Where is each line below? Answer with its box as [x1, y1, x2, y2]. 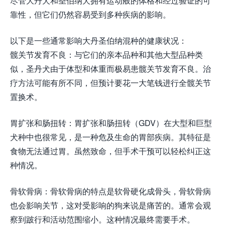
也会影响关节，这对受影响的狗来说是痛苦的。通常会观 [10, 199, 211, 211]
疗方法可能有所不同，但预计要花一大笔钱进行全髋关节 [10, 77, 211, 89]
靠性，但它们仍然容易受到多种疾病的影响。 [10, 9, 171, 21]
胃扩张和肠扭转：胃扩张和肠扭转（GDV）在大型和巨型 [10, 117, 212, 129]
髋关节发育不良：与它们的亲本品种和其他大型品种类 [10, 49, 203, 61]
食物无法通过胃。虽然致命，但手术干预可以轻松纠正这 [10, 145, 211, 157]
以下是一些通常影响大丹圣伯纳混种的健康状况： [10, 35, 187, 47]
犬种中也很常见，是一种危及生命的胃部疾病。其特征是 [10, 131, 211, 143]
